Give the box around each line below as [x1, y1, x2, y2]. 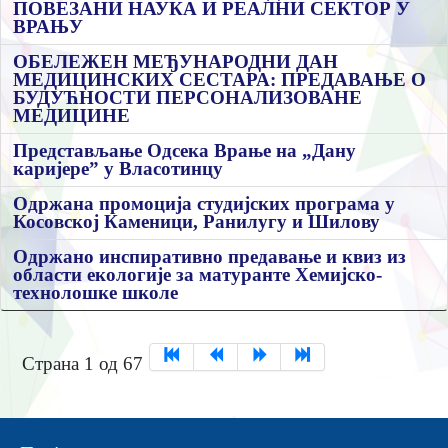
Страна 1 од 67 [21, 352, 143, 374]
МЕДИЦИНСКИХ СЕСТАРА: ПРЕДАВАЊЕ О [13, 69, 426, 91]
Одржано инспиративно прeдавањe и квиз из [13, 246, 406, 268]
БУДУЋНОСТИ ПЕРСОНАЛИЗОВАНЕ [13, 87, 362, 109]
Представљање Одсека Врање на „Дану [13, 140, 356, 162]
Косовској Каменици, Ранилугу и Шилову [13, 211, 380, 233]
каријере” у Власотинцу [13, 158, 223, 180]
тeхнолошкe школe [13, 282, 178, 304]
